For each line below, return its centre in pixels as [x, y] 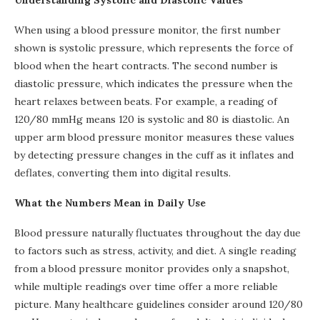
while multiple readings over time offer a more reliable [146, 286]
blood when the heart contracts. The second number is [146, 66]
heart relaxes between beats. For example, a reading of [146, 101]
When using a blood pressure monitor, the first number [147, 30]
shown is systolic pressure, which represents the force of [154, 48]
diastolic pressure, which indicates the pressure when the [154, 84]
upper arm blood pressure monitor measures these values [154, 137]
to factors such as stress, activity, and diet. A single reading [155, 251]
